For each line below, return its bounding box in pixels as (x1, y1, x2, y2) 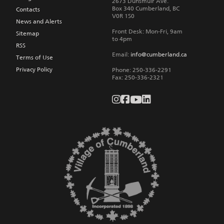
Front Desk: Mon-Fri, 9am (111, 27, 182, 35)
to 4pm (111, 35, 132, 42)
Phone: (111, 66, 132, 73)
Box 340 (111, 4, 134, 12)
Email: (111, 50, 130, 58)
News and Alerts (16, 18, 62, 25)
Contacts (16, 6, 40, 13)
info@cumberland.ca (130, 50, 187, 58)
